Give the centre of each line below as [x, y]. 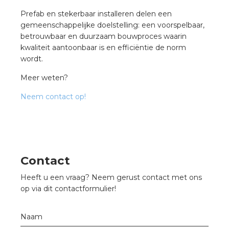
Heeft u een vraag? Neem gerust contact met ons [111, 177]
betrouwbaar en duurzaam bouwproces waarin [104, 36]
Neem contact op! [53, 97]
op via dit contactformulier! [68, 189]
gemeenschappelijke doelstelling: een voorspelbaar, [112, 25]
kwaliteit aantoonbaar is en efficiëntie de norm [103, 48]
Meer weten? [44, 78]
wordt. [32, 59]
